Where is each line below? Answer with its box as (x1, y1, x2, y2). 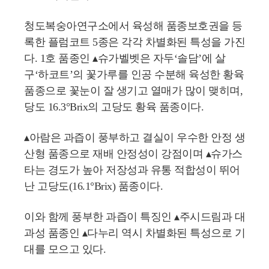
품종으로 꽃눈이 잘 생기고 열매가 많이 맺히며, (24, 85, 243, 97)
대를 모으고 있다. (24, 243, 106, 255)
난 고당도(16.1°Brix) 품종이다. (24, 180, 163, 192)
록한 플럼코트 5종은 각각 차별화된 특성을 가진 (24, 36, 245, 48)
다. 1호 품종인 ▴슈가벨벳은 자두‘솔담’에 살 (24, 52, 225, 64)
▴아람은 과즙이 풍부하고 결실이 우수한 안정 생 (24, 131, 245, 144)
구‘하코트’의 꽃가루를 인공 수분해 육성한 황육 (24, 68, 244, 80)
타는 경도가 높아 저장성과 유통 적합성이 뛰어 (24, 164, 240, 176)
